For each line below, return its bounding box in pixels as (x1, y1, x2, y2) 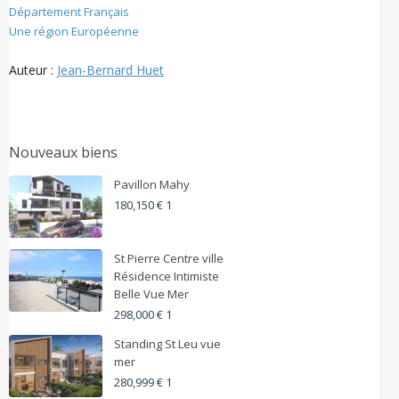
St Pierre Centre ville (114, 250, 224, 266)
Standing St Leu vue (114, 336, 221, 352)
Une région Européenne (9, 23, 139, 39)
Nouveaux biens (9, 142, 118, 162)
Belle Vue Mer (114, 286, 189, 302)
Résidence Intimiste (114, 268, 219, 284)
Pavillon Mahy (114, 176, 190, 192)
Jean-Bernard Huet (57, 61, 164, 78)
